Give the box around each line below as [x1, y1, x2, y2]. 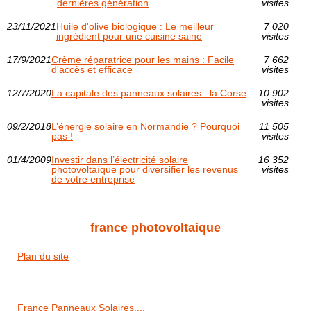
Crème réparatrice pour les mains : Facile [51, 54, 234, 66]
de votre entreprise [51, 174, 135, 185]
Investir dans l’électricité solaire [51, 154, 188, 166]
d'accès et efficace [51, 64, 133, 76]
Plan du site [17, 251, 69, 262]
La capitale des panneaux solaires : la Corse [51, 87, 246, 99]
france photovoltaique [90, 221, 221, 235]
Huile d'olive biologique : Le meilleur [56, 21, 214, 33]
